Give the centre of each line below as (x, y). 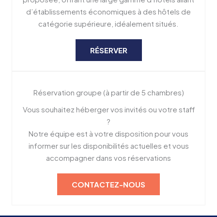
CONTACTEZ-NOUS (108, 185)
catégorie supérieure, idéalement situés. (108, 24)
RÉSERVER (108, 50)
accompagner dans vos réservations (108, 158)
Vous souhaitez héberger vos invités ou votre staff (108, 109)
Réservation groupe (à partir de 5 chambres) (108, 93)
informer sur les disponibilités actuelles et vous (108, 146)
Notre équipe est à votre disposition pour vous (108, 134)
